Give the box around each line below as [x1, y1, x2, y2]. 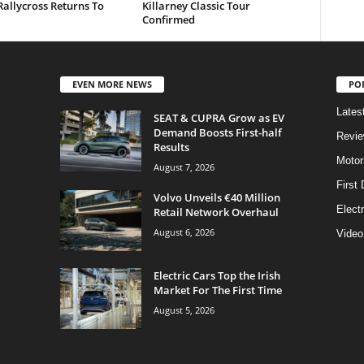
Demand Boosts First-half [153, 125, 282, 141]
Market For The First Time [153, 283, 282, 298]
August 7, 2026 [153, 161, 214, 174]
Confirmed [141, 12, 195, 28]
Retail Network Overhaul [153, 205, 279, 220]
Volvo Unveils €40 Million [153, 190, 280, 206]
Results [153, 140, 189, 155]
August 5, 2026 [153, 304, 214, 317]
